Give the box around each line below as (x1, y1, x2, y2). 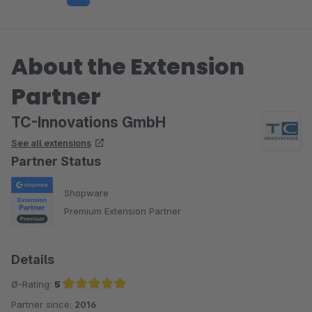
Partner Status (11, 153, 101, 169)
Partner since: (11, 298, 75, 310)
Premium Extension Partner (64, 205, 181, 217)
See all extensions (11, 136, 91, 148)
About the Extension (11, 50, 244, 82)
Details (11, 251, 54, 267)
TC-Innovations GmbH (11, 113, 166, 131)
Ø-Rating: (11, 278, 54, 290)
